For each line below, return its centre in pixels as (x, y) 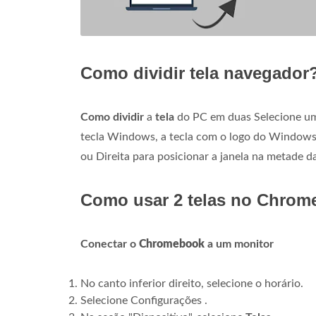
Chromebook (172, 244)
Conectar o (110, 244)
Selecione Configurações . (144, 300)
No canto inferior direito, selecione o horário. (192, 284)
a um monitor (239, 244)
